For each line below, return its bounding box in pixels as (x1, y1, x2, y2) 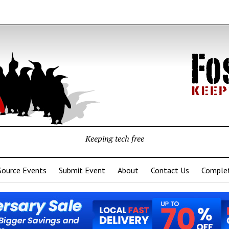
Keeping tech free (85, 133, 144, 144)
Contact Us (151, 165, 189, 175)
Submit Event (59, 165, 105, 175)
